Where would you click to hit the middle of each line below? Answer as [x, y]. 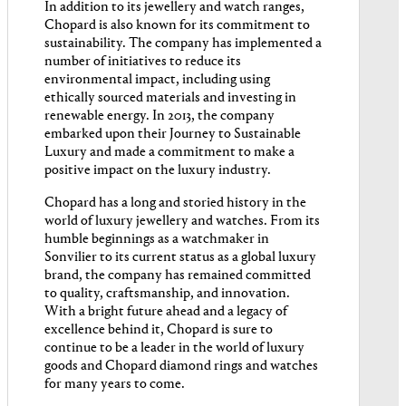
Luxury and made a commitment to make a [169, 153]
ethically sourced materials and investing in [170, 98]
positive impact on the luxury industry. [158, 171]
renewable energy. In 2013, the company [159, 116]
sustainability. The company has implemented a [183, 44]
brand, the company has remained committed [178, 276]
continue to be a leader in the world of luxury [174, 348]
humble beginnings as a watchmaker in [157, 240]
